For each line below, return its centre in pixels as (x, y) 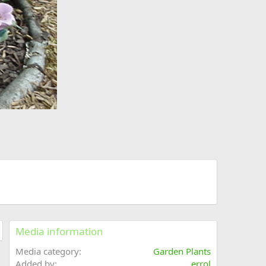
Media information (59, 232)
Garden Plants (182, 251)
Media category (47, 251)
